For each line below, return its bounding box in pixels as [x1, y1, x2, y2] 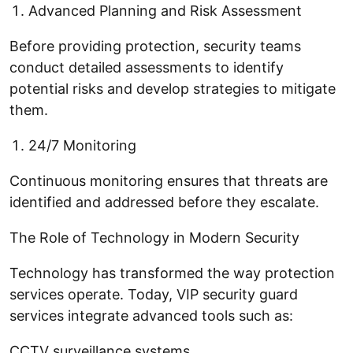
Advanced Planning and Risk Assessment [28, 2, 302, 19]
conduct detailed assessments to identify [9, 58, 284, 76]
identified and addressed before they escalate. [9, 193, 319, 210]
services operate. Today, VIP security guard [9, 285, 298, 303]
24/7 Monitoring [28, 136, 136, 154]
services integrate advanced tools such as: [9, 307, 293, 324]
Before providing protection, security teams [9, 37, 301, 54]
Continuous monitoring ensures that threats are [9, 172, 328, 189]
